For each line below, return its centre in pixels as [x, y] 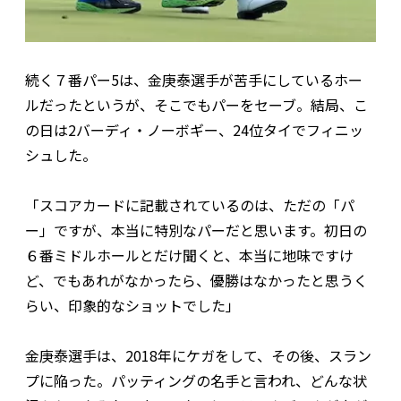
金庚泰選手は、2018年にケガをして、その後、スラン [198, 355]
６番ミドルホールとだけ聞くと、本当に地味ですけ [189, 255]
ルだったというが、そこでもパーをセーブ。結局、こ [196, 104]
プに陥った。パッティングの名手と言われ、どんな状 [196, 380]
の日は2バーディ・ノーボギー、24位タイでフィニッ [194, 129]
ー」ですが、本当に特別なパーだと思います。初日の [196, 230]
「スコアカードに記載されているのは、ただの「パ [190, 205]
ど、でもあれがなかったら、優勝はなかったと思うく [196, 280]
